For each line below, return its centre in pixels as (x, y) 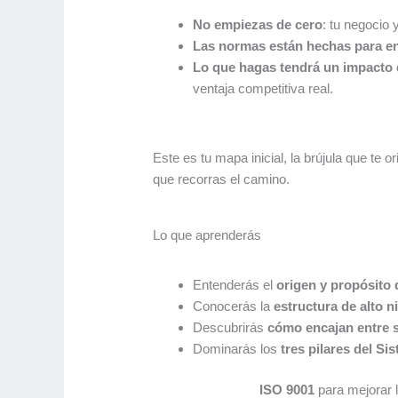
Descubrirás (231, 327)
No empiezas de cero (258, 25)
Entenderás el (235, 284)
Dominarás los (237, 348)
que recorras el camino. (222, 179)
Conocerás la (234, 306)
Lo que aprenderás (207, 235)
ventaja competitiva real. (263, 89)
